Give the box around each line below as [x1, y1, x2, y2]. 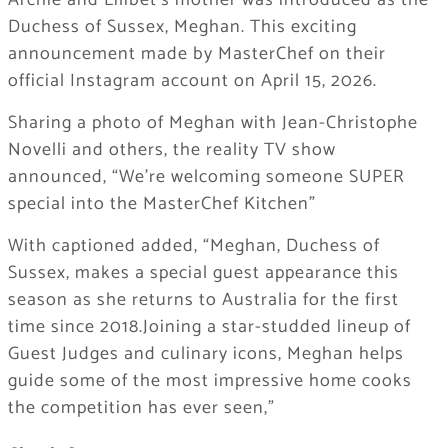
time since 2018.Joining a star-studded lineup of [7, 312, 411, 343]
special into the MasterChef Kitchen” [7, 189, 316, 220]
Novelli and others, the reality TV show [7, 135, 336, 166]
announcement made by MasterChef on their [7, 39, 386, 70]
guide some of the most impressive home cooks [7, 366, 412, 397]
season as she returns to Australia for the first [7, 285, 399, 316]
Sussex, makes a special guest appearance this [7, 258, 399, 289]
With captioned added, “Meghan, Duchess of [7, 231, 380, 262]
